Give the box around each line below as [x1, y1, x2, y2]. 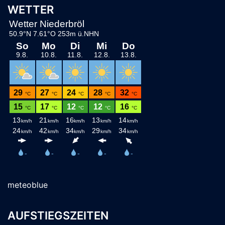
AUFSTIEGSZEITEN [8, 209, 108, 222]
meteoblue [8, 180, 48, 190]
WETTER [8, 3, 54, 17]
